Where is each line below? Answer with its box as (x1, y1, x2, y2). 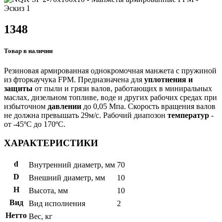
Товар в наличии (4, 47, 53, 55)
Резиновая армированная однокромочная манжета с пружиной (4, 66, 217, 75)
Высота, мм (29, 186, 68, 195)
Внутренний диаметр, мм (29, 161, 115, 169)
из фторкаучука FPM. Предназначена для (4, 75, 144, 84)
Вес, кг (29, 212, 53, 221)
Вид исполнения (29, 199, 85, 208)
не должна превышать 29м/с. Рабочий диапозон (4, 111, 166, 119)
